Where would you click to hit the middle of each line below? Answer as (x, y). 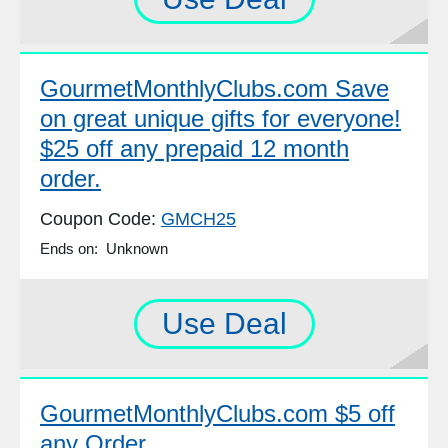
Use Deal (224, 324)
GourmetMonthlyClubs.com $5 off (217, 414)
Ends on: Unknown (104, 249)
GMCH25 (198, 219)
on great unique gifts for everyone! (220, 119)
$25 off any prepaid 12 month (194, 149)
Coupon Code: (100, 219)
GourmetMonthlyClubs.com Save (214, 89)
